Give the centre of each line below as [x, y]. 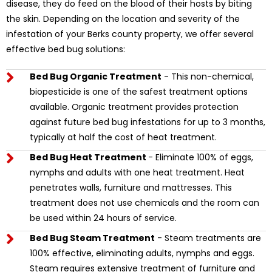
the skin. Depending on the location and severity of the [123, 19]
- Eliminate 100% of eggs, [200, 157]
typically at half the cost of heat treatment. [123, 137]
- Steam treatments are [208, 238]
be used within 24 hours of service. [103, 218]
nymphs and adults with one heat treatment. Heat [137, 172]
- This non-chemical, [207, 76]
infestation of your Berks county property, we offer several [130, 34]
